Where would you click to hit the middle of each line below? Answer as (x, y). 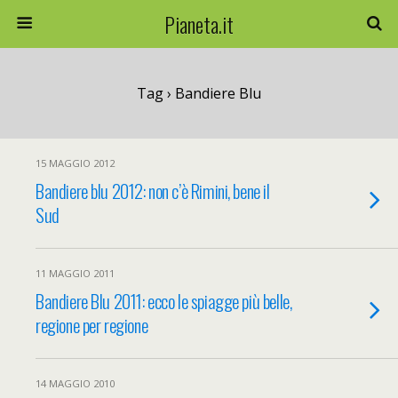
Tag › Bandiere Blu (199, 93)
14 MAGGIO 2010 (75, 383)
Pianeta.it (199, 24)
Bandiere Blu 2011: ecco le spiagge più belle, (164, 301)
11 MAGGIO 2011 (75, 273)
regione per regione (92, 325)
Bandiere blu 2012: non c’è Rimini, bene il (153, 191)
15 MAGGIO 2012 (75, 163)
